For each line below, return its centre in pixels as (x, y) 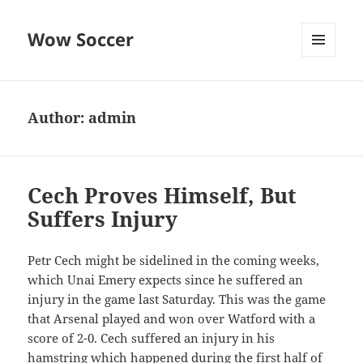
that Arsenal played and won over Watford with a (172, 319)
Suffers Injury (103, 219)
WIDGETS (325, 91)
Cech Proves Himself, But (162, 196)
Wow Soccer (81, 39)
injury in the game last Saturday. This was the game (177, 299)
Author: (58, 118)
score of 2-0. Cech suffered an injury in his (152, 338)
